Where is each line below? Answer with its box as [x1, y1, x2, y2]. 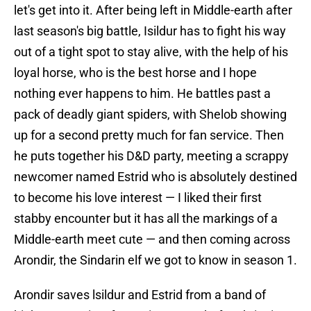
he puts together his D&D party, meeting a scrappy [14, 149, 289, 164]
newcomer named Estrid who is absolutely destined [14, 169, 297, 185]
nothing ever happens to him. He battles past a [14, 86, 271, 101]
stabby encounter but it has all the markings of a [14, 211, 278, 226]
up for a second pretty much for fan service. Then [14, 128, 284, 143]
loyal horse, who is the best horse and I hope [14, 65, 257, 81]
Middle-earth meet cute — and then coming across [14, 232, 290, 247]
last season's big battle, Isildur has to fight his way [14, 24, 286, 39]
